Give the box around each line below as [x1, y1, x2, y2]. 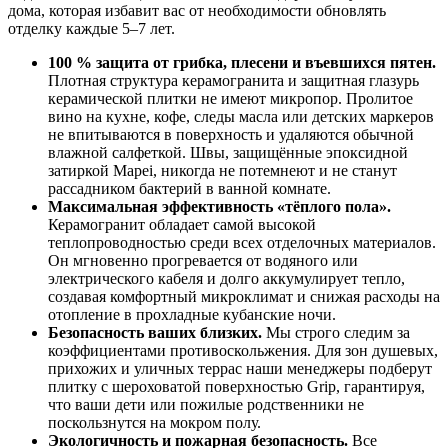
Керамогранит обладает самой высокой [48, 216, 316, 234]
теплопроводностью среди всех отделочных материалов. [48, 234, 436, 252]
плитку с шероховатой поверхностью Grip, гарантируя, [48, 378, 425, 396]
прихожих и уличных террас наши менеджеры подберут [48, 360, 432, 378]
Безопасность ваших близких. [48, 324, 262, 342]
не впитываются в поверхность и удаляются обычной [48, 126, 414, 144]
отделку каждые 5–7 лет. [8, 20, 175, 38]
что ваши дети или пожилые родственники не [48, 396, 364, 414]
